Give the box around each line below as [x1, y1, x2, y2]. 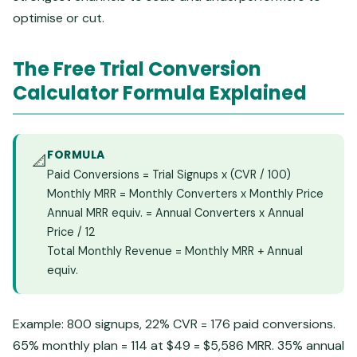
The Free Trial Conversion [13, 55, 261, 82]
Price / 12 [47, 224, 95, 239]
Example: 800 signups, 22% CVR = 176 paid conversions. [13, 315, 335, 332]
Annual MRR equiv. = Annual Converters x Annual [47, 205, 304, 220]
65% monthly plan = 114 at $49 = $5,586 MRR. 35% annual [13, 336, 344, 354]
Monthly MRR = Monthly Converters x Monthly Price [47, 186, 324, 201]
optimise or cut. [13, 9, 104, 26]
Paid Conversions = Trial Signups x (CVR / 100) [47, 167, 291, 182]
